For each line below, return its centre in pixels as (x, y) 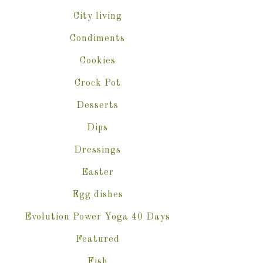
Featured (97, 240)
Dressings (97, 150)
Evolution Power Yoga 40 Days (97, 217)
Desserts (97, 106)
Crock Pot (97, 83)
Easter (97, 173)
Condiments (97, 39)
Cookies (97, 61)
